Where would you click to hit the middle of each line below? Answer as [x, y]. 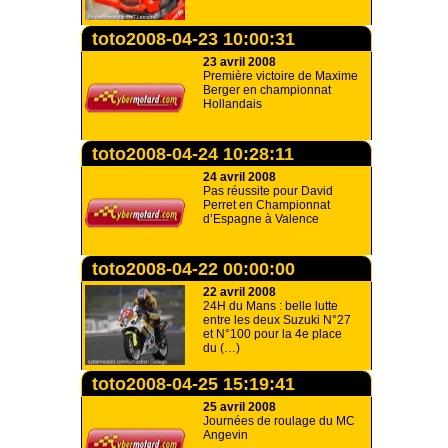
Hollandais [232, 104]
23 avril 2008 [239, 62]
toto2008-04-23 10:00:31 [193, 39]
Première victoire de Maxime [280, 76]
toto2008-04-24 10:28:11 [193, 154]
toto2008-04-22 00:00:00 [193, 269]
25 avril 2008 [239, 407]
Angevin [225, 435]
